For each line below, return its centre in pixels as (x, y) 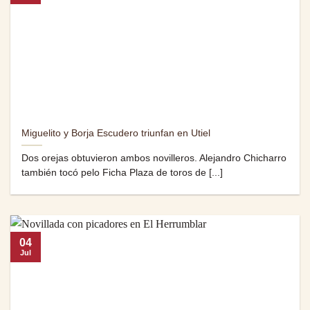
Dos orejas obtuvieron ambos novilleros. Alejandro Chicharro (154, 158)
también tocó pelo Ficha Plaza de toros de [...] (122, 173)
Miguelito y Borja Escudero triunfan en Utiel (116, 134)
